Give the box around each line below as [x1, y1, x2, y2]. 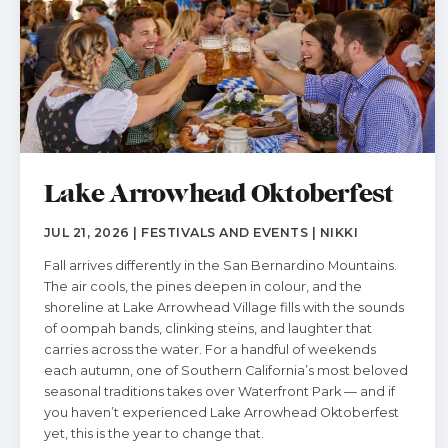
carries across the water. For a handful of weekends [44, 342, 376, 357]
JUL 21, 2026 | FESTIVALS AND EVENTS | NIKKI [44, 225, 359, 240]
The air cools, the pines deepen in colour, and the [44, 279, 362, 294]
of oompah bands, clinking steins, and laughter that [44, 321, 372, 336]
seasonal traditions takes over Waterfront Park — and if [44, 384, 395, 399]
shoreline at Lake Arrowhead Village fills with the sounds [44, 300, 404, 315]
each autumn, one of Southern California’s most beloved [44, 363, 408, 378]
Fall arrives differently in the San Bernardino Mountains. [44, 258, 397, 273]
